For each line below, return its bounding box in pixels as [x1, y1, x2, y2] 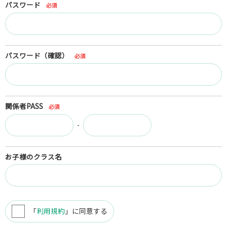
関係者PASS [5, 100, 43, 111]
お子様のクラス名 [5, 151, 62, 162]
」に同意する [65, 205, 107, 216]
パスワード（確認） [5, 50, 69, 60]
